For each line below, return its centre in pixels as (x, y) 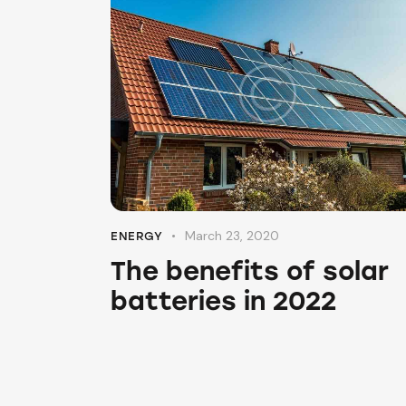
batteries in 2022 (223, 300)
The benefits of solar (250, 271)
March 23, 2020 (232, 235)
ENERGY (137, 236)
